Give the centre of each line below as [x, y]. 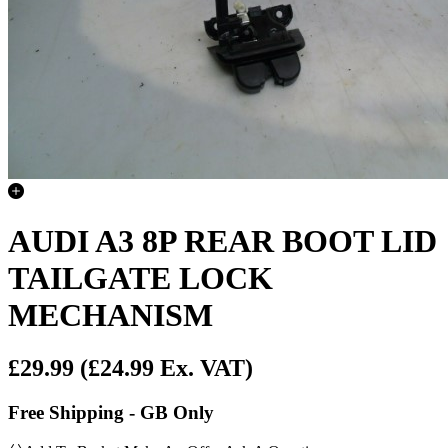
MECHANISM [110, 314]
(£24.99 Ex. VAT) [166, 368]
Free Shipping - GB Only [111, 413]
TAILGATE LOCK [140, 277]
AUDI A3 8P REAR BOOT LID [222, 240]
